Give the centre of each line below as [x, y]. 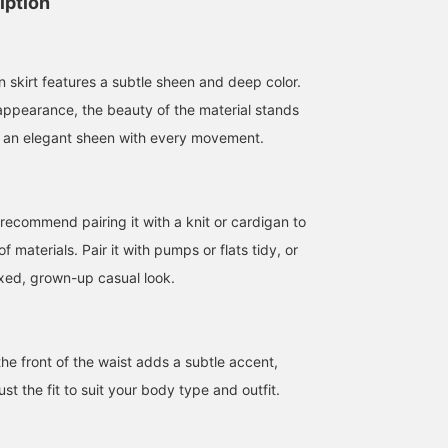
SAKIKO [73, 331]
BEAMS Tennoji [90, 351]
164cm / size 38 [215, 301]
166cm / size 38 [370, 301]
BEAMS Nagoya [401, 351]
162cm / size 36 [60, 301]
